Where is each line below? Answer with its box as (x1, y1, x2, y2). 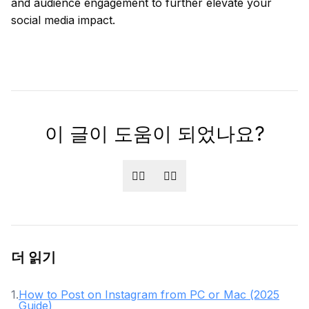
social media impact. (11, 13, 115, 27)
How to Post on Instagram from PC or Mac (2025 (19, 288, 279, 301)
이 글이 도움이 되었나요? (44, 122, 265, 146)
